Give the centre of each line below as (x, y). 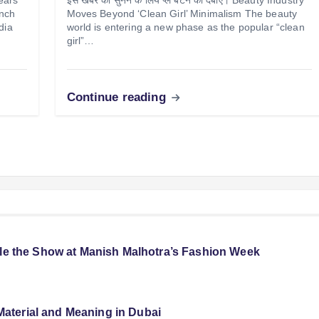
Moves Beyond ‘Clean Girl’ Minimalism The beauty (182, 13)
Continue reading (118, 97)
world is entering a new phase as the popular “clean (185, 27)
